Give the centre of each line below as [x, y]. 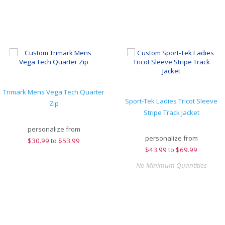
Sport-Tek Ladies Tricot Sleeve [171, 101]
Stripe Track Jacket [171, 113]
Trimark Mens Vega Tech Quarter [54, 92]
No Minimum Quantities [171, 165]
